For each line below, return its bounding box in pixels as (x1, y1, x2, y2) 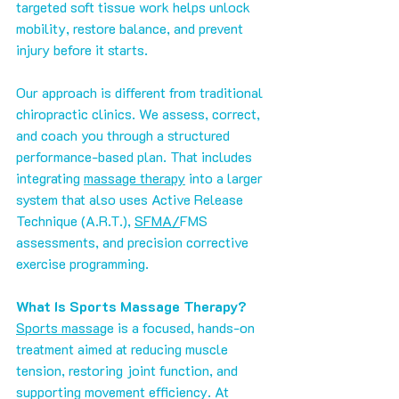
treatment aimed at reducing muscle (16, 339, 232, 359)
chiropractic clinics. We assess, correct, (16, 104, 264, 124)
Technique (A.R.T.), (16, 211, 134, 231)
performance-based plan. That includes (16, 147, 256, 167)
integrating (16, 168, 84, 188)
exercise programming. (16, 254, 149, 273)
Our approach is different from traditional (16, 83, 266, 102)
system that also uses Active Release (16, 190, 247, 209)
